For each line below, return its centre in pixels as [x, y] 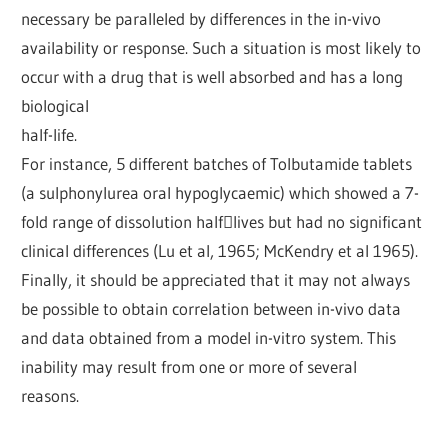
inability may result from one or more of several [189, 366]
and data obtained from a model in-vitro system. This [209, 337]
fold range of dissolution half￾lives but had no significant [222, 221]
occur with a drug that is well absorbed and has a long [212, 76]
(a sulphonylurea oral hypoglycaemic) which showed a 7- [220, 192]
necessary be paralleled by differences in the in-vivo [201, 18]
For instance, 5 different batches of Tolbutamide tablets [217, 163]
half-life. [49, 134]
